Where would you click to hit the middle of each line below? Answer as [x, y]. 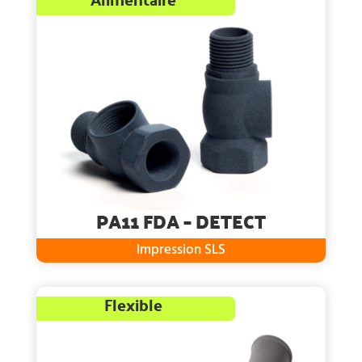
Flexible [133, 304]
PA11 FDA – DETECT [181, 221]
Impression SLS [181, 250]
